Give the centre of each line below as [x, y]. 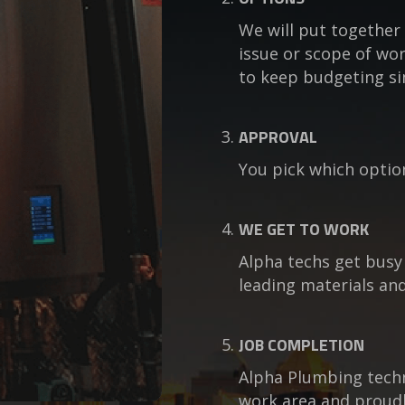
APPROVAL [278, 137]
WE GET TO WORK [304, 230]
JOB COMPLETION [301, 345]
